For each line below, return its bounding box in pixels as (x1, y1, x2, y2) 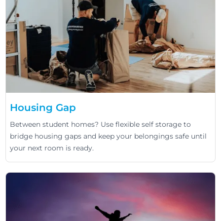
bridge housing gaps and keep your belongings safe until (10, 131, 207, 141)
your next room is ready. (10, 143, 94, 152)
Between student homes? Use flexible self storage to (10, 119, 191, 129)
